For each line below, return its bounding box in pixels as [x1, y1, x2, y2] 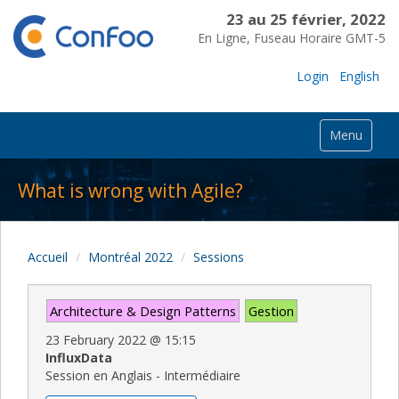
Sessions [193, 248, 244, 265]
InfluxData [45, 348, 112, 366]
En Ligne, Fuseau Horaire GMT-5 [197, 29, 386, 46]
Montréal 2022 [88, 248, 173, 265]
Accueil [28, 248, 68, 265]
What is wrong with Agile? [18, 177, 243, 203]
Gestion [248, 301, 294, 320]
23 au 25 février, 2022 [225, 9, 386, 29]
